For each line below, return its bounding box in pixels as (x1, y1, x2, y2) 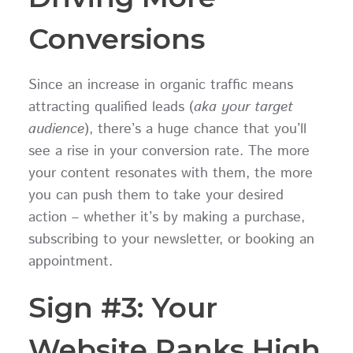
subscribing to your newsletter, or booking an (28, 229, 314, 250)
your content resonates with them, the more (28, 162, 313, 184)
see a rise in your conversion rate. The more (28, 140, 310, 162)
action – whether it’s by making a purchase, (28, 206, 305, 228)
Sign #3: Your (28, 289, 217, 325)
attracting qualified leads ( (28, 96, 194, 117)
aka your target (193, 96, 293, 117)
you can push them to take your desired (28, 184, 284, 206)
